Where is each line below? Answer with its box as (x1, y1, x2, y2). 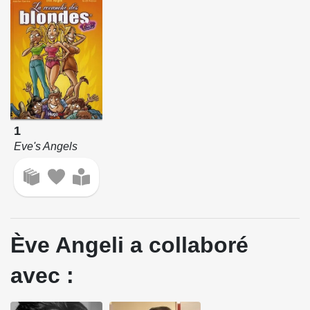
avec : (10, 262, 74, 288)
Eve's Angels (13, 140, 77, 153)
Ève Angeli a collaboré (10, 232, 248, 257)
